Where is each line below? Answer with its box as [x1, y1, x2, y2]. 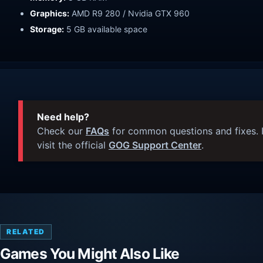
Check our [37, 124, 86, 137]
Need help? [37, 110, 89, 123]
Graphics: [30, 8, 69, 18]
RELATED [6, 227, 45, 236]
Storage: [30, 23, 64, 34]
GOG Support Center [109, 139, 201, 151]
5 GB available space [64, 23, 147, 34]
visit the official [37, 139, 109, 151]
